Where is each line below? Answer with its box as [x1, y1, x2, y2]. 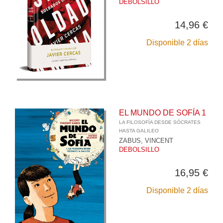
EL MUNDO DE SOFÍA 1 [119, 108, 206, 117]
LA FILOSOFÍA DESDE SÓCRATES [119, 119, 201, 125]
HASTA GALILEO [119, 127, 159, 133]
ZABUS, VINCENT [119, 136, 173, 144]
